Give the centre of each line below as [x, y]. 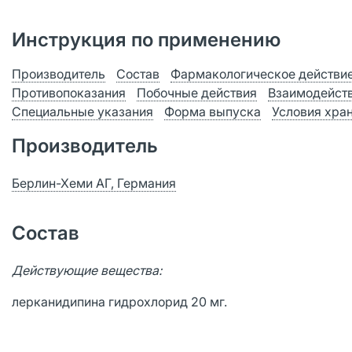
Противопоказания [69, 93]
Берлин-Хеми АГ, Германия [94, 183]
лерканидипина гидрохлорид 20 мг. [119, 302]
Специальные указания [82, 112]
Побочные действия [197, 93]
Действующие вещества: [87, 270]
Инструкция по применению [146, 40]
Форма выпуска [213, 112]
